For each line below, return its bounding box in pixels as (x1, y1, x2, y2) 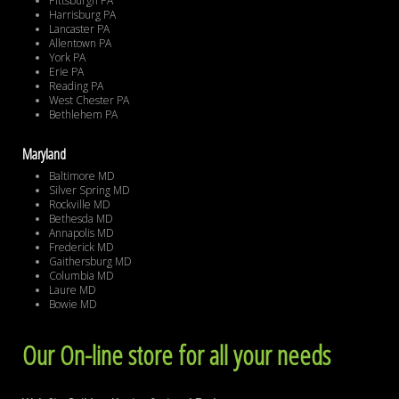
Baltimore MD (49, 168, 115, 184)
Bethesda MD (49, 211, 113, 227)
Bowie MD (49, 297, 97, 313)
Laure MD (49, 282, 96, 298)
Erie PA (49, 64, 84, 80)
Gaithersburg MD (49, 254, 132, 270)
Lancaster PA (49, 21, 110, 37)
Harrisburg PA (49, 7, 116, 23)
